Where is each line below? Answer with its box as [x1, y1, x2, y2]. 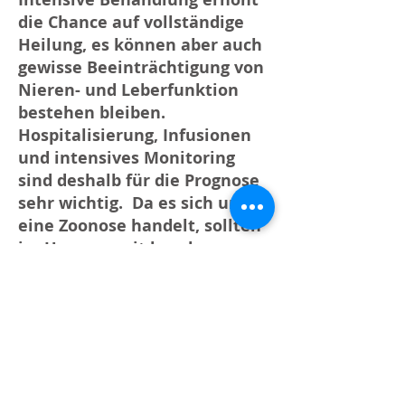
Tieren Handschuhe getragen [18, 259, 255, 282]
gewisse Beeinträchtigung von [18, 56, 264, 79]
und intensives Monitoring [18, 146, 235, 169]
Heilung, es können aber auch [18, 33, 262, 56]
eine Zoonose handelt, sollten [18, 214, 261, 237]
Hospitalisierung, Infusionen [18, 124, 251, 146]
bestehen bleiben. [18, 101, 165, 124]
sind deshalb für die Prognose [18, 169, 259, 192]
